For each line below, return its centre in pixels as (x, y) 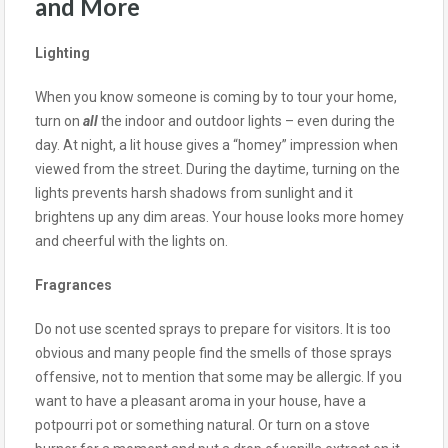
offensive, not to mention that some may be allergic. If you (218, 376)
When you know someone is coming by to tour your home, (216, 96)
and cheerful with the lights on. (131, 240)
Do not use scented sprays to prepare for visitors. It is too (213, 328)
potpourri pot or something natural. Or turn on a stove (202, 424)
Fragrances (73, 284)
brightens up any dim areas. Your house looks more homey (219, 216)
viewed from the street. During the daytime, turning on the (217, 168)
